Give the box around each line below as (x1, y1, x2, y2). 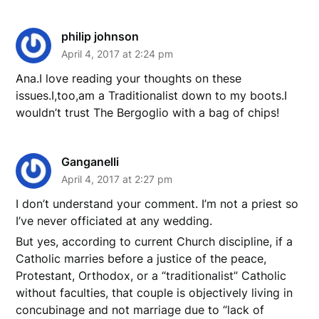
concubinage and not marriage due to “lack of (16, 302, 265, 317)
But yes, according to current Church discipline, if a (16, 234, 293, 249)
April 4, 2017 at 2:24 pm (61, 47, 174, 60)
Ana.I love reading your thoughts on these (16, 70, 242, 85)
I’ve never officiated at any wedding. (16, 213, 213, 228)
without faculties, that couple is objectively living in (16, 285, 293, 300)
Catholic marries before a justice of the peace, (16, 251, 267, 266)
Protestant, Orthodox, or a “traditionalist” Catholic (16, 268, 287, 283)
